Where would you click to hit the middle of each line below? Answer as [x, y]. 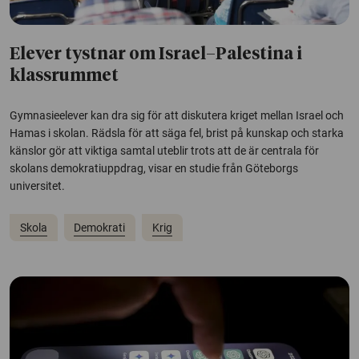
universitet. [37, 186]
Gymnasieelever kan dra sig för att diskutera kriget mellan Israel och [177, 116]
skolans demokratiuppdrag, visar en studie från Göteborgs [154, 169]
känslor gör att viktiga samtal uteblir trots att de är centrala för [164, 151]
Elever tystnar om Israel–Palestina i [156, 55]
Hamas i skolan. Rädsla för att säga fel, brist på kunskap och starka [177, 133]
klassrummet [64, 77]
